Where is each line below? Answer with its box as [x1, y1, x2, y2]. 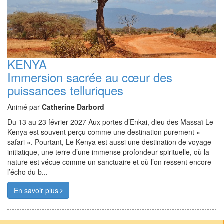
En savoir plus [14, 185, 60, 196]
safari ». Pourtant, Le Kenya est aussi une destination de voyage [7, 137, 211, 147]
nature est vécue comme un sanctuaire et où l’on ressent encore [7, 157, 211, 167]
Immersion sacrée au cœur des [7, 68, 172, 86]
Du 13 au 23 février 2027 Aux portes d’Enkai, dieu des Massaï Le [7, 117, 213, 127]
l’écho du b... [7, 167, 48, 177]
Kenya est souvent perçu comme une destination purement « [7, 127, 200, 137]
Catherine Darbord [42, 102, 104, 112]
